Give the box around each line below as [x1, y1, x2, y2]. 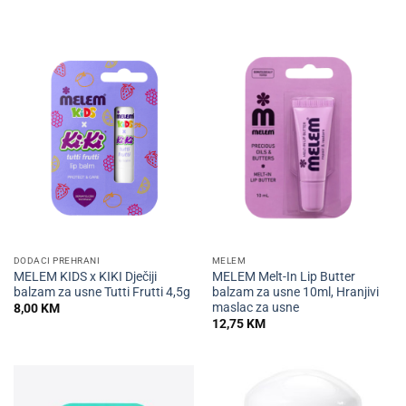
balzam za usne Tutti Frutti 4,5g [13, 284, 190, 299]
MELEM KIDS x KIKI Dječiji [13, 268, 157, 284]
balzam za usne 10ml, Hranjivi [211, 284, 379, 299]
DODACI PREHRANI [13, 256, 101, 266]
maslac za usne [211, 299, 299, 314]
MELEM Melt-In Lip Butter [211, 268, 355, 284]
